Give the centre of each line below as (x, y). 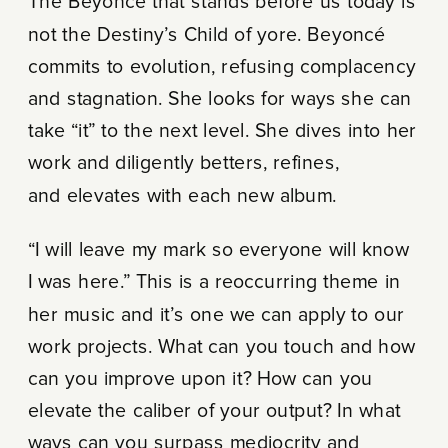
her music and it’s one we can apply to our (216, 315)
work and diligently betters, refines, (183, 163)
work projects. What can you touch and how (221, 347)
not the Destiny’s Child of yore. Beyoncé (206, 35)
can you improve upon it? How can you (200, 379)
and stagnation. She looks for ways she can (219, 99)
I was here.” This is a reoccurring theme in (214, 282)
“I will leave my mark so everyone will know (218, 250)
